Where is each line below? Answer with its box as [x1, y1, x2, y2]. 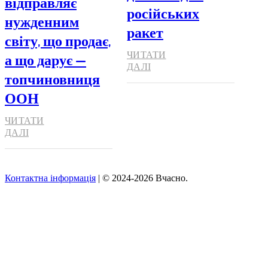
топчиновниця [5, 69, 100, 88]
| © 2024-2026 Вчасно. [96, 172, 188, 183]
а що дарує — [5, 50, 86, 69]
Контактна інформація [5, 172, 96, 183]
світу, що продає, [5, 31, 111, 50]
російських [127, 3, 199, 22]
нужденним [5, 11, 79, 31]
